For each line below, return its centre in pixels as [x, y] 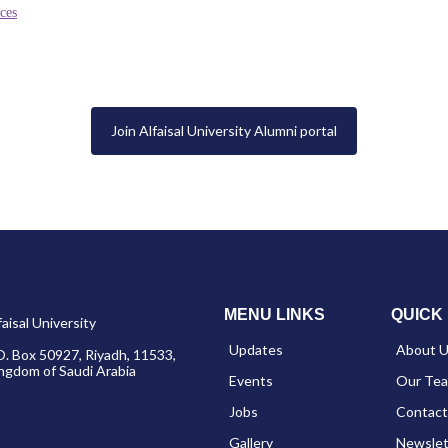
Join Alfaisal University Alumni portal [224, 131]
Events [251, 381]
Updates [256, 350]
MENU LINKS [274, 315]
